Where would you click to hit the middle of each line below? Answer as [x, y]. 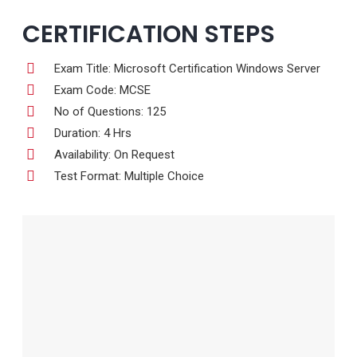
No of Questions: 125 [110, 112]
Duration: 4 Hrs [93, 133]
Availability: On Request [114, 155]
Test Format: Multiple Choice [129, 177]
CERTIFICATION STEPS [149, 34]
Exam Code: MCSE [102, 90]
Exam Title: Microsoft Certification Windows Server [187, 69]
